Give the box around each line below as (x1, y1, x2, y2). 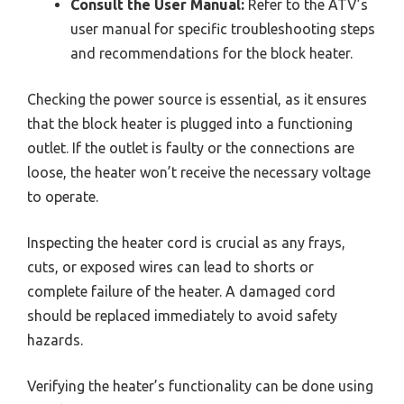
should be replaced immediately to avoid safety (27, 308, 337, 325)
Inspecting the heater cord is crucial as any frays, (27, 234, 345, 252)
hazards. (27, 332, 83, 349)
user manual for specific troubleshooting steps (70, 21, 375, 38)
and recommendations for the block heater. (70, 45, 353, 62)
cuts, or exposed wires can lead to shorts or (27, 259, 314, 276)
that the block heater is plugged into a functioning (27, 115, 353, 133)
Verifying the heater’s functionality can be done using (27, 378, 373, 395)
